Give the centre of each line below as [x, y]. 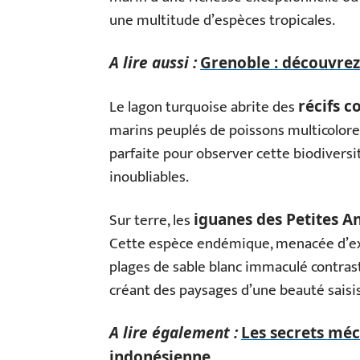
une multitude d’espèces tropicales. [222, 20]
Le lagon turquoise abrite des [204, 107]
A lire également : [174, 333]
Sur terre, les [151, 221]
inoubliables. [149, 177]
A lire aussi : [153, 63]
